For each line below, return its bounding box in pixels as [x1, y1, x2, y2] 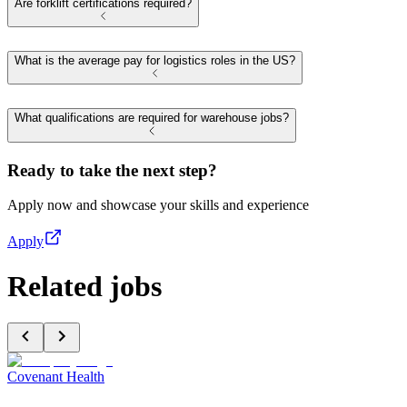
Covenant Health [7, 369, 104, 385]
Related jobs [7, 269, 162, 303]
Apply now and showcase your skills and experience [7, 197, 309, 213]
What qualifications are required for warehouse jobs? [15, 111, 289, 125]
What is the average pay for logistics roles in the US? [15, 54, 295, 68]
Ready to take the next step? [7, 160, 217, 180]
